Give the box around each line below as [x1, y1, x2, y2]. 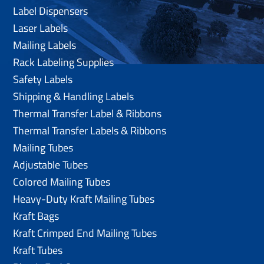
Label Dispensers [13, 2, 88, 19]
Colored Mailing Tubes [13, 173, 111, 190]
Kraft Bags [13, 207, 60, 224]
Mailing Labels [13, 37, 77, 53]
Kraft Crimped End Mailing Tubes [13, 225, 157, 241]
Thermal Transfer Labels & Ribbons [13, 122, 167, 138]
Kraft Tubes [13, 242, 63, 258]
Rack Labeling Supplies [13, 54, 114, 70]
